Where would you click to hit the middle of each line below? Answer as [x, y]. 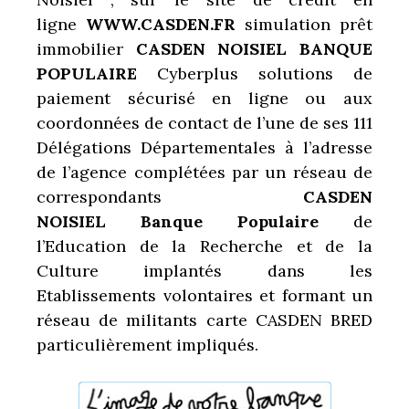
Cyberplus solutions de [265, 73]
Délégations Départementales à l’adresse [204, 147]
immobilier [86, 48]
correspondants [170, 196]
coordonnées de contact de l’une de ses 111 [204, 122]
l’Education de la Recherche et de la [204, 246]
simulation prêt [304, 24]
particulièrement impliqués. [147, 344]
